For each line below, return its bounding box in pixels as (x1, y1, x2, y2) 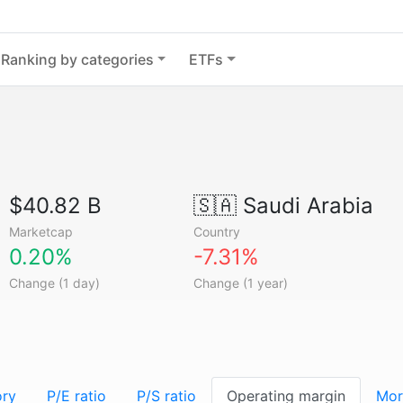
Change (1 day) (9, 275, 101, 291)
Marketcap (9, 224, 74, 239)
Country (193, 224, 240, 239)
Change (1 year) (193, 275, 288, 291)
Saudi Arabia (236, 193, 373, 219)
